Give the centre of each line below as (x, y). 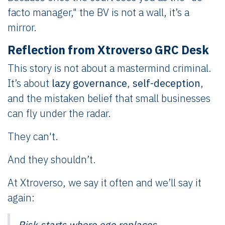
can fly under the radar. (59, 113)
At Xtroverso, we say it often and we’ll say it (104, 182)
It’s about (30, 83)
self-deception (166, 83)
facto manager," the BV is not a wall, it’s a (98, 12)
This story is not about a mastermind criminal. (109, 68)
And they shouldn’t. (52, 159)
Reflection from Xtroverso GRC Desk (108, 49)
